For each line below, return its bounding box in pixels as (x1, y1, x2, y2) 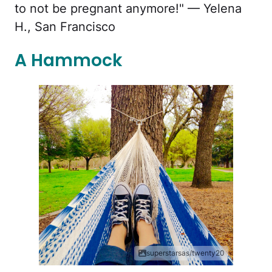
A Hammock (15, 48, 123, 72)
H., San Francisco (15, 19, 115, 34)
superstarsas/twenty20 (146, 248, 225, 258)
